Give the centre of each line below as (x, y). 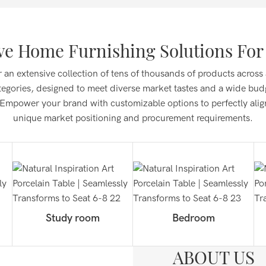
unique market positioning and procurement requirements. (133, 118)
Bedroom (193, 218)
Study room (72, 218)
